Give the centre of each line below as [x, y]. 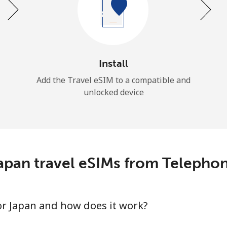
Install [113, 63]
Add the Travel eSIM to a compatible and [113, 80]
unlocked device [113, 92]
